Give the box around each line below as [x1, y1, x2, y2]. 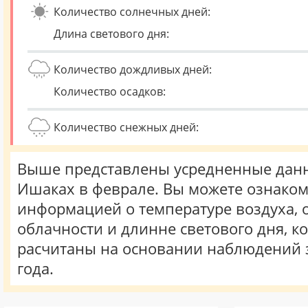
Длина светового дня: [54, 26, 169, 41]
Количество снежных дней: [54, 120, 199, 135]
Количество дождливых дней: [54, 62, 212, 77]
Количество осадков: [54, 84, 166, 99]
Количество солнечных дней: [54, 4, 210, 19]
